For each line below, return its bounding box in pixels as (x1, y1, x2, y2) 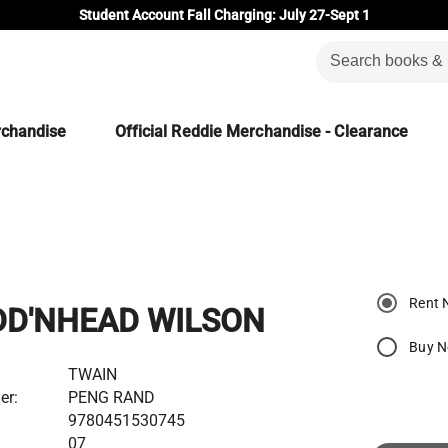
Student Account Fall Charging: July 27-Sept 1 (78, 7, 370, 23)
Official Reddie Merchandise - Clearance (114, 122, 409, 141)
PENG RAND (68, 387, 155, 407)
